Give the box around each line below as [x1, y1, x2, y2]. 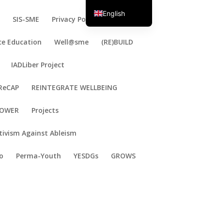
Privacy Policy [52, 15, 97, 24]
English [102, 9, 125, 17]
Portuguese [102, 25, 139, 33]
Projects [31, 106, 59, 115]
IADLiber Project [11, 60, 65, 69]
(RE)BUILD [101, 37, 134, 46]
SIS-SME [13, 15, 40, 24]
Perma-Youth [16, 151, 62, 160]
